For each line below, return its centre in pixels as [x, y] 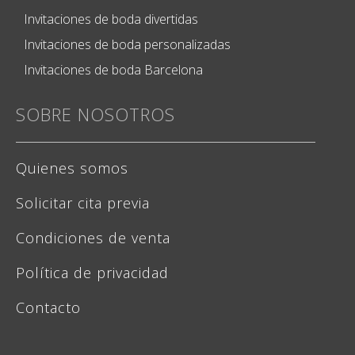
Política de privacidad [92, 272]
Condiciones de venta [93, 237]
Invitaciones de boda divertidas [111, 19]
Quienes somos [72, 168]
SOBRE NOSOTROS [95, 114]
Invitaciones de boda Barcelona [113, 69]
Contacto [48, 307]
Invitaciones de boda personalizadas [127, 44]
